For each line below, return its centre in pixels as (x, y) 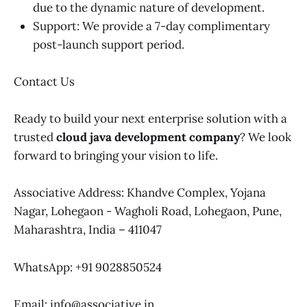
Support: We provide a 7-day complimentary (151, 26)
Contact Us (44, 82)
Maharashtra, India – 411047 (88, 230)
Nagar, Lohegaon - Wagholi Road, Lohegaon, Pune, (148, 211)
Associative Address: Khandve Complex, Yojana (140, 193)
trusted (35, 137)
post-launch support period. (109, 44)
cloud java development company (148, 137)
